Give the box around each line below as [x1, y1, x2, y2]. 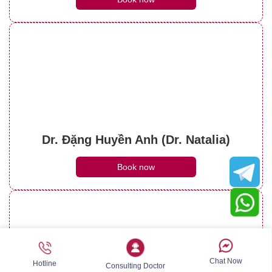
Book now [117, 162, 155, 172]
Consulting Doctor [105, 261, 165, 270]
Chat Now [209, 256, 243, 265]
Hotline [33, 259, 57, 268]
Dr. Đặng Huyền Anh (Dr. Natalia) [42, 133, 230, 147]
